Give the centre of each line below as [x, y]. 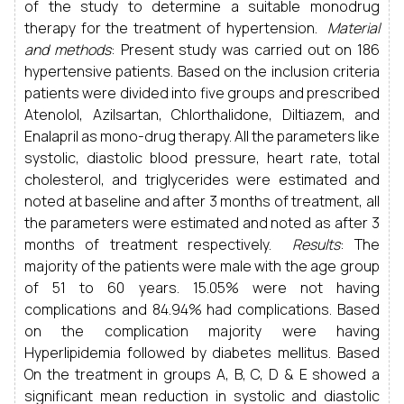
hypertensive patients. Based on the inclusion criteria [202, 71]
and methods [68, 50]
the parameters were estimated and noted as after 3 [202, 223]
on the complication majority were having [202, 331]
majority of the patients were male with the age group [202, 266]
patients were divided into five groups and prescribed [202, 93]
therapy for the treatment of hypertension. [176, 28]
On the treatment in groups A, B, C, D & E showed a [202, 374]
